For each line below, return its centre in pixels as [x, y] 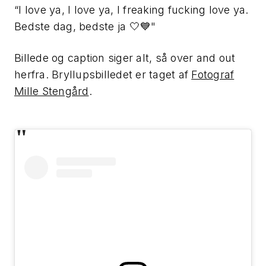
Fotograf [213, 75]
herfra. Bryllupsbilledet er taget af [103, 75]
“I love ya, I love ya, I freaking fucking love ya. [132, 10]
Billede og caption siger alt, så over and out [125, 58]
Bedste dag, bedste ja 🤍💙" [85, 27]
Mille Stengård [52, 91]
